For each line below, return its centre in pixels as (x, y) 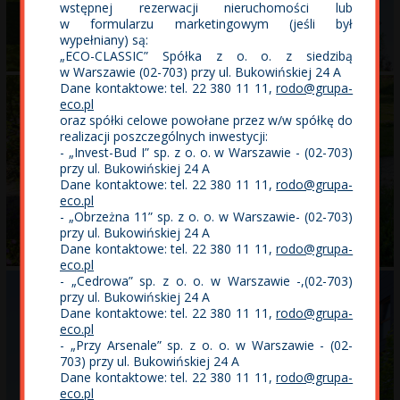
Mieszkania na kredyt (272, 218)
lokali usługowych (68, 224)
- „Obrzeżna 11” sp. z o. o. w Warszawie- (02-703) (207, 217)
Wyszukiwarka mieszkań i (87, 212)
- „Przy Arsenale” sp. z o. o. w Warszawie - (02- (207, 345)
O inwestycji (250, 22)
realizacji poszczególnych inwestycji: (164, 136)
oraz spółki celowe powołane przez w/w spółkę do (207, 120)
